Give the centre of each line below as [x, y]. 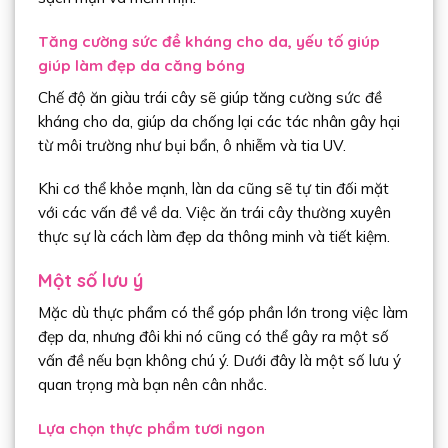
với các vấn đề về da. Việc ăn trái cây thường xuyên [214, 213]
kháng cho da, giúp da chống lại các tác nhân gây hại [218, 121]
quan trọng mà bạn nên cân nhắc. [152, 385]
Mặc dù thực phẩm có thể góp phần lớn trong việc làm [222, 313]
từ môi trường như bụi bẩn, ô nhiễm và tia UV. [191, 145]
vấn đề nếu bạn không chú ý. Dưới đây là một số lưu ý [219, 361]
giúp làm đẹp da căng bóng [141, 65]
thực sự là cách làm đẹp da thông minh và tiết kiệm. [213, 237]
